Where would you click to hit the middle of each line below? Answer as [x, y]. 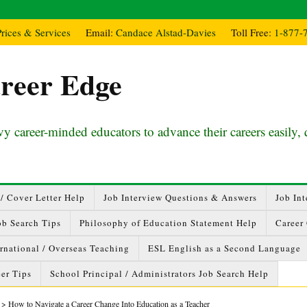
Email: [101, 32]
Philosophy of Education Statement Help [168, 223]
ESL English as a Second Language [224, 248]
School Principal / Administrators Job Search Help [159, 273]
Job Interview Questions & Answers [180, 197]
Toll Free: [253, 32]
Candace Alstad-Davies [166, 32]
